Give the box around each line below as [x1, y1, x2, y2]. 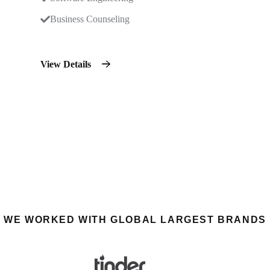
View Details [40, 59, 93, 69]
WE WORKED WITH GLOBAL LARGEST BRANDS [4, 215, 266, 225]
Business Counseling [50, 14, 130, 24]
